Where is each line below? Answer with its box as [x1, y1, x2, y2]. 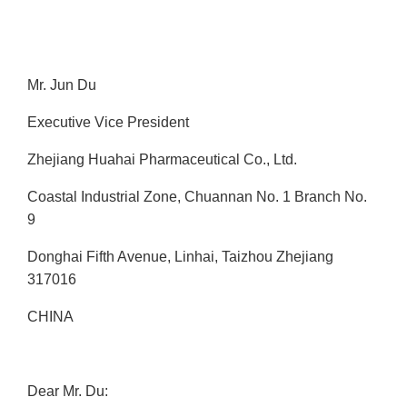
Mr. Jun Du [27, 77, 96, 94]
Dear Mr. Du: [27, 383, 108, 400]
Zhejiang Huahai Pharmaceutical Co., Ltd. [27, 152, 297, 168]
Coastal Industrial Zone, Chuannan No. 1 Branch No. [27, 189, 367, 205]
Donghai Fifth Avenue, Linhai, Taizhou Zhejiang [27, 249, 333, 265]
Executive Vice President [27, 114, 189, 131]
